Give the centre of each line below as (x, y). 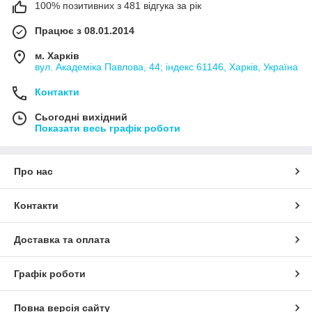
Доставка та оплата (62, 239)
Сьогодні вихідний (81, 117)
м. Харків (57, 55)
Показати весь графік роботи (108, 128)
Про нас (33, 171)
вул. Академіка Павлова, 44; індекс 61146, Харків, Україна (166, 67)
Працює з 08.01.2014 (85, 30)
